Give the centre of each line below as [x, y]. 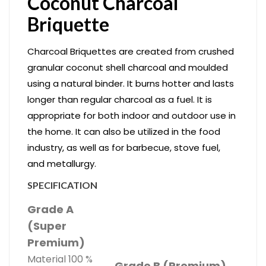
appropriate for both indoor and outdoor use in [132, 116]
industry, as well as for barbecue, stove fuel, [124, 148]
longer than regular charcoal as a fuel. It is [120, 100]
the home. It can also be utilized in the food [124, 132]
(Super [47, 226]
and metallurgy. [62, 164]
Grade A [50, 210]
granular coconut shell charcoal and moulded [128, 68]
